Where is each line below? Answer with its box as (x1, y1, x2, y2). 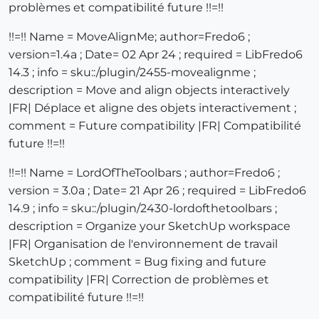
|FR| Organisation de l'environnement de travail (9, 237, 278, 251)
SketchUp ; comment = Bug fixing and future (9, 255, 266, 269)
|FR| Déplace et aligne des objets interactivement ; (9, 101, 296, 115)
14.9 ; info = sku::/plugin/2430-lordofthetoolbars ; (9, 202, 277, 216)
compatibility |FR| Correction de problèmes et (9, 273, 269, 287)
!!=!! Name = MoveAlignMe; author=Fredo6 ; (9, 30, 250, 44)
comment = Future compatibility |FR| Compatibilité (9, 119, 301, 133)
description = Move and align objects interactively (9, 83, 290, 98)
